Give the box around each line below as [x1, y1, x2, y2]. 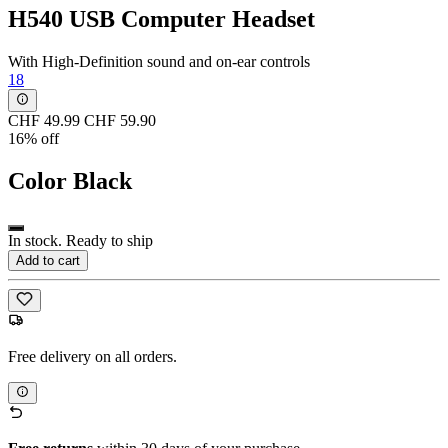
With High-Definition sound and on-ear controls [8, 53, 310, 71]
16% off [8, 129, 59, 147]
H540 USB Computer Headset [8, 6, 315, 33]
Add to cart [16, 253, 80, 269]
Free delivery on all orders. [8, 347, 177, 365]
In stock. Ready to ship [8, 232, 153, 250]
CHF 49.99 [8, 111, 80, 129]
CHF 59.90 [84, 111, 156, 129]
